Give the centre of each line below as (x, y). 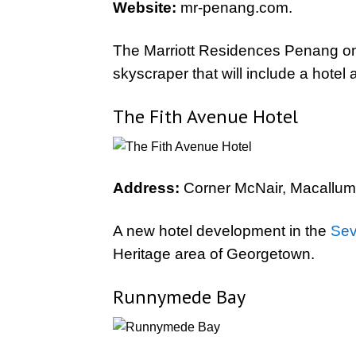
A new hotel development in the (222, 231)
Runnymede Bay (179, 297)
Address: (146, 188)
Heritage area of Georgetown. (214, 254)
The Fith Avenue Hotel (205, 116)
